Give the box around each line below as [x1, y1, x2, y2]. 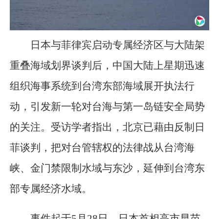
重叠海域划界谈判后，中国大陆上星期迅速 [10, 60, 205, 72]
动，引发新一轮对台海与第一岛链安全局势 [10, 101, 205, 113]
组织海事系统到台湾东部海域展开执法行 [10, 80, 195, 92]
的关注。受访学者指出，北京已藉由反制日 [10, 121, 205, 133]
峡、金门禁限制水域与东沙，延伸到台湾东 [10, 162, 205, 175]
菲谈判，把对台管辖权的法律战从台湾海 [10, 142, 195, 154]
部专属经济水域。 [10, 183, 92, 195]
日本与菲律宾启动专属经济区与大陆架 [30, 39, 205, 51]
